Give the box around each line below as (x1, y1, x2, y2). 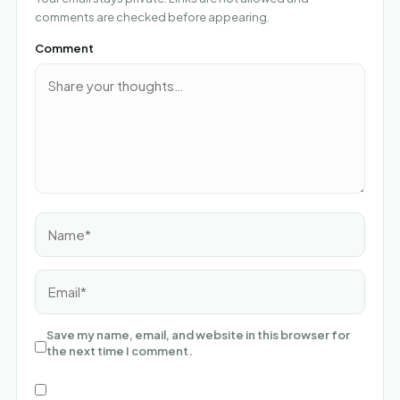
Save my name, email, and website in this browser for (46, 327, 350, 342)
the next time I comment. (46, 343, 193, 358)
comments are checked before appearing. (35, 9, 270, 24)
